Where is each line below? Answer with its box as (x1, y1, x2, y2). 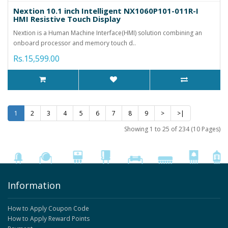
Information (8, 179, 61, 191)
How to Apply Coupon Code (8, 204, 89, 213)
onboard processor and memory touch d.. (13, 38, 136, 47)
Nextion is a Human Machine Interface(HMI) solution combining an (13, 28, 202, 37)
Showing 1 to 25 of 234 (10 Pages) (124, 124, 220, 133)
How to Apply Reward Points (8, 214, 90, 223)
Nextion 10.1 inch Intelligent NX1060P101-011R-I (13, 5, 198, 16)
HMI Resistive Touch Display (13, 13, 121, 24)
